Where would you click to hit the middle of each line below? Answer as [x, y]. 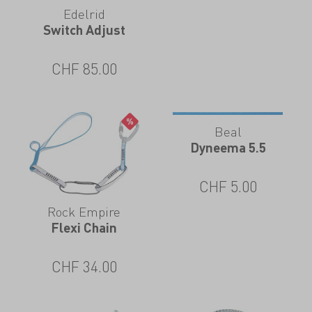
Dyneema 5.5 [228, 148]
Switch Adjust [84, 30]
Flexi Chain [84, 227]
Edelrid [84, 14]
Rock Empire [84, 211]
